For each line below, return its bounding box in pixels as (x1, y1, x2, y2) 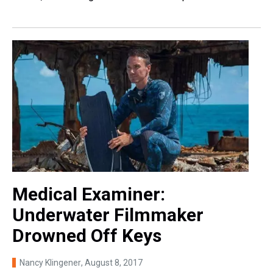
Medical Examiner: (12, 183, 165, 205)
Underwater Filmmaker (12, 204, 204, 225)
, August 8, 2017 (81, 257, 143, 268)
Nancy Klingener (19, 257, 81, 268)
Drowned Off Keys (12, 224, 161, 246)
